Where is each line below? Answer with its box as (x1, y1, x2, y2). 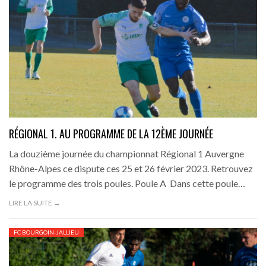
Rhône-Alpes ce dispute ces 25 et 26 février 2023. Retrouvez (9, 162, 253, 174)
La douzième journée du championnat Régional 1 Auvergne (9, 147, 244, 159)
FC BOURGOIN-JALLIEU (14, 228, 79, 236)
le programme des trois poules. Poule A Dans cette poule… (9, 177, 245, 189)
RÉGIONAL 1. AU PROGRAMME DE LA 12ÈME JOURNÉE (9, 125, 213, 141)
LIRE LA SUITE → (9, 198, 61, 207)
